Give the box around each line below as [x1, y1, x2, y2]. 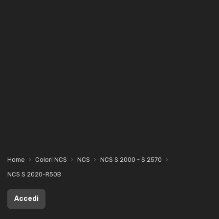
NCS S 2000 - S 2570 [100, 156, 162, 163]
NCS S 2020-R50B [7, 171, 61, 178]
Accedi [14, 195, 39, 203]
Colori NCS [35, 156, 67, 163]
